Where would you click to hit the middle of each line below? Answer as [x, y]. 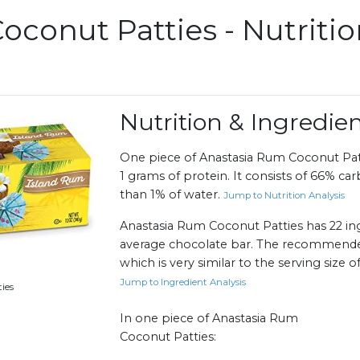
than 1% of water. [172, 195]
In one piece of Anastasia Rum [209, 319]
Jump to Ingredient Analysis [183, 282]
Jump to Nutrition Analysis [284, 196]
